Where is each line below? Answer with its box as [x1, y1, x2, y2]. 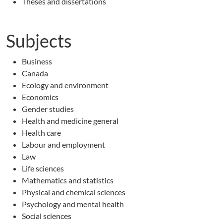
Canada [22, 68, 48, 78]
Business [22, 56, 52, 66]
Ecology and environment [22, 80, 109, 90]
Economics [22, 92, 58, 102]
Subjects [6, 30, 72, 52]
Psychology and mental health [22, 199, 124, 209]
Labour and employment [22, 140, 105, 149]
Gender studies [22, 104, 74, 113]
